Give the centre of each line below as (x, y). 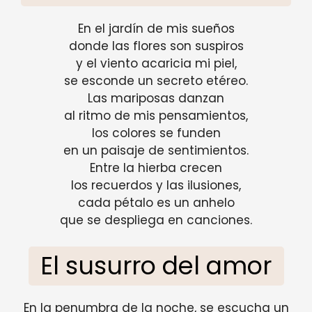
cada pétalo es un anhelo (156, 202)
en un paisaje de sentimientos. (156, 150)
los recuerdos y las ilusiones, (156, 185)
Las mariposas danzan (156, 98)
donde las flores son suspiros (156, 46)
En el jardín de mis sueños (156, 28)
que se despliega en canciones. (156, 220)
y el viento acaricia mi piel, (156, 63)
